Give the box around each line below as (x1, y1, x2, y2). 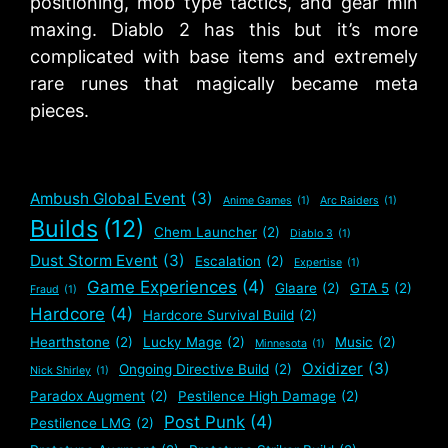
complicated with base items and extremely (30, 46, 418, 67)
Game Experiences (87, 277, 237, 297)
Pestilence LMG (30, 415, 131, 431)
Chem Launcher (154, 224, 257, 240)
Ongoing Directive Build (119, 361, 269, 377)
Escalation (195, 253, 261, 269)
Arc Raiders (320, 194, 379, 207)
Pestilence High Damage (178, 388, 336, 404)
